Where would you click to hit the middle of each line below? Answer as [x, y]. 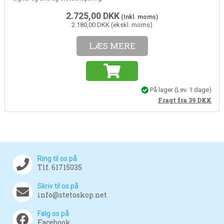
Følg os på [53, 214]
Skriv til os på [58, 186]
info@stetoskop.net [72, 195]
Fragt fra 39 [178, 100]
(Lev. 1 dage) [193, 89]
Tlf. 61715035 [60, 167]
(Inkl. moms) [139, 17]
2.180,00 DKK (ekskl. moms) [112, 24]
